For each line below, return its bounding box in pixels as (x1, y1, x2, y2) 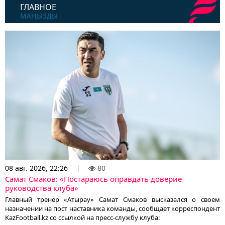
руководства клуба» (5, 182, 78, 193)
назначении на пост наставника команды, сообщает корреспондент (5, 203, 220, 213)
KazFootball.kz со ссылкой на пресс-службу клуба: (5, 212, 160, 222)
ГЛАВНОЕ (20, 2, 56, 13)
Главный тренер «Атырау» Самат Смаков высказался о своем (5, 194, 220, 204)
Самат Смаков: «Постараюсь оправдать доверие (5, 173, 182, 184)
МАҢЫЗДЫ (20, 11, 58, 21)
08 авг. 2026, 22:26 (5, 163, 68, 173)
